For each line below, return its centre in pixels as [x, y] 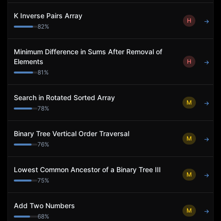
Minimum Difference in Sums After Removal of [88, 52]
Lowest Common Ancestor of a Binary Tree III [87, 169]
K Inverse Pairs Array [48, 16]
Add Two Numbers [44, 205]
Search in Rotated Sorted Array [64, 97]
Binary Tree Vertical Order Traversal [72, 133]
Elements [29, 61]
